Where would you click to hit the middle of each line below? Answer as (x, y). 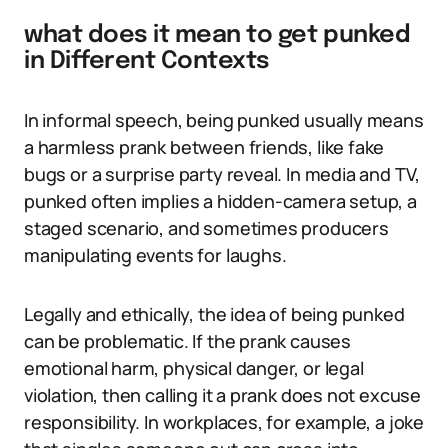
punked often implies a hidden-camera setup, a (220, 201)
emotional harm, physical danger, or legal (194, 368)
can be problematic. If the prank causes (187, 341)
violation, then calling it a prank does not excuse (223, 395)
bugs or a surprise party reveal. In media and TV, (222, 174)
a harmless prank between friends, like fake (204, 147)
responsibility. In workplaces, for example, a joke (224, 422)
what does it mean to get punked (217, 35)
